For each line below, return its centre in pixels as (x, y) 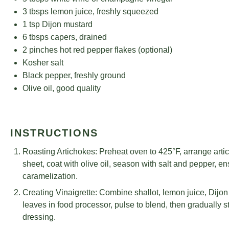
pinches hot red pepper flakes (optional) (100, 96)
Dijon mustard (66, 70)
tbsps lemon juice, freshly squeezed (93, 58)
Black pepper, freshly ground (74, 121)
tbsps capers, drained (67, 83)
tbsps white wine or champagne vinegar (100, 45)
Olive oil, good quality (62, 134)
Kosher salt (43, 109)
